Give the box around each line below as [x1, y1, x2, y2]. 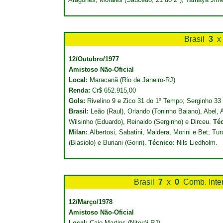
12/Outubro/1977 [69, 55, 119, 63]
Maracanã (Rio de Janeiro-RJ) [90, 76, 175, 84]
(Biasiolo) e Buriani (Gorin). [69, 139, 148, 146]
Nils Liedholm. [175, 139, 218, 146]
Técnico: [148, 139, 175, 146]
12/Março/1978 [69, 198, 112, 206]
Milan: [69, 128, 90, 136]
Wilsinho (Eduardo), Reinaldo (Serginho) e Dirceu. [69, 118, 213, 125]
